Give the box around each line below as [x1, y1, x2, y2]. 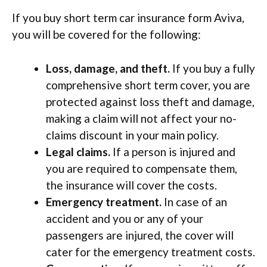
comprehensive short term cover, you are [46, 77, 250, 92]
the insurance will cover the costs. [46, 178, 217, 192]
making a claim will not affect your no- [46, 111, 237, 125]
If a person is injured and [110, 144, 235, 159]
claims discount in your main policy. [46, 128, 219, 142]
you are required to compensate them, [46, 161, 237, 175]
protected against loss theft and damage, [46, 94, 254, 108]
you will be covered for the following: [12, 27, 201, 41]
